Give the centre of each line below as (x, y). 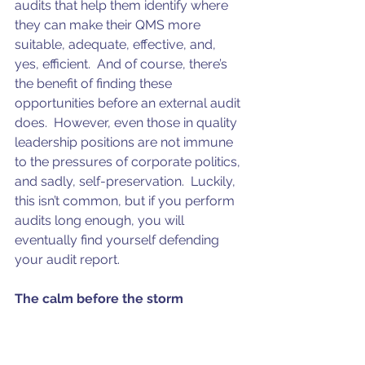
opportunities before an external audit (129, 103)
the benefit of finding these (95, 83)
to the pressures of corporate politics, (129, 161)
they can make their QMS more (109, 24)
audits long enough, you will (101, 220)
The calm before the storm (99, 298)
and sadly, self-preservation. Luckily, (127, 181)
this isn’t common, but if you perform (126, 200)
